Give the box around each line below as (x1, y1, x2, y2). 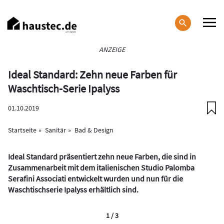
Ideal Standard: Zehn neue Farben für (8, 67, 177, 81)
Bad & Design (74, 125, 113, 134)
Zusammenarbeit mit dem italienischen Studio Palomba (8, 162, 194, 172)
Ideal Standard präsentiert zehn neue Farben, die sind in (8, 151, 196, 161)
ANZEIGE (99, 45, 125, 54)
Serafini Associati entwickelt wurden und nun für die (8, 173, 183, 183)
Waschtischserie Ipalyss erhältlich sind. (8, 184, 138, 194)
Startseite (8, 125, 36, 134)
